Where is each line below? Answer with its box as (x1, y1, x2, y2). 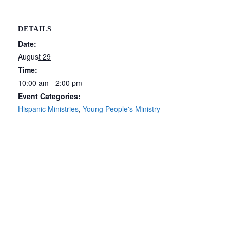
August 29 (18, 51, 51, 62)
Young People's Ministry (83, 103, 160, 114)
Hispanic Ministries (18, 103, 79, 114)
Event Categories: (18, 90, 81, 101)
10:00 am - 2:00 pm (18, 77, 82, 88)
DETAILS (18, 25, 52, 33)
